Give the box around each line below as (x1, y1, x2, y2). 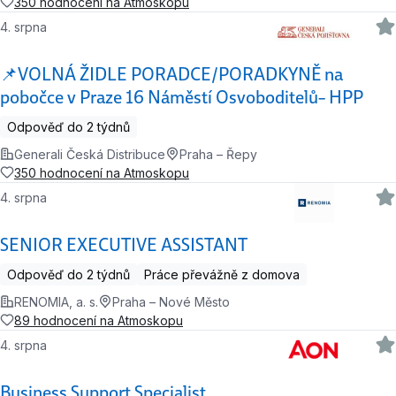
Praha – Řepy (179, 146, 257, 162)
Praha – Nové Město (112, 293, 230, 309)
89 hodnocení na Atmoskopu (14, 312, 183, 328)
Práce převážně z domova (144, 266, 300, 282)
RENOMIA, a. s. (14, 293, 98, 309)
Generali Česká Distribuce (14, 146, 165, 162)
